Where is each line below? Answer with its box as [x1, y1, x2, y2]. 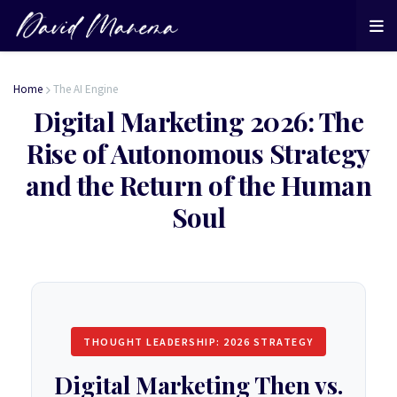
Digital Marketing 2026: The [33, 104, 364, 139]
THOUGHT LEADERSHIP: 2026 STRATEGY [83, 335, 314, 348]
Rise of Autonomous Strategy [27, 136, 370, 171]
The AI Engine [53, 82, 118, 97]
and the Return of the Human [25, 167, 372, 203]
